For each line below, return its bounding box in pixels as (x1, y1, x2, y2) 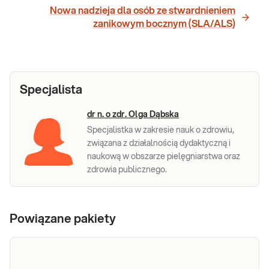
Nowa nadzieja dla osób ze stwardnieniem (50, 6, 235, 16)
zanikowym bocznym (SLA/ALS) (93, 19, 235, 29)
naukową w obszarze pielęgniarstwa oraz (87, 153, 240, 162)
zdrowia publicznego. (87, 166, 167, 175)
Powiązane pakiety (10, 213, 116, 226)
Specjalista (20, 84, 82, 97)
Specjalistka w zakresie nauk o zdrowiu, (87, 126, 234, 135)
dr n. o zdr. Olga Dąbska (87, 110, 179, 119)
